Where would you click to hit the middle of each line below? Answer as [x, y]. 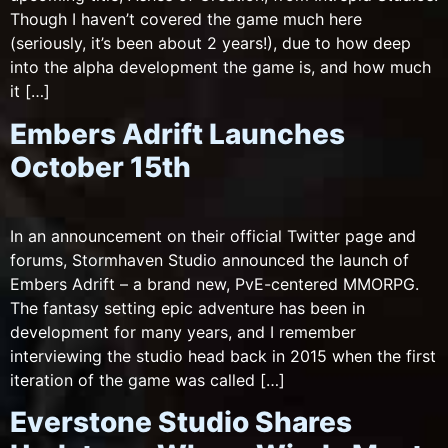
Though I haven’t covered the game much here [186, 19]
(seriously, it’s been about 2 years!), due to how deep [210, 43]
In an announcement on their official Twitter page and [213, 235]
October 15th [100, 166]
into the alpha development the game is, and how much [220, 67]
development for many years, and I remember [183, 331]
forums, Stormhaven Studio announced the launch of [209, 259]
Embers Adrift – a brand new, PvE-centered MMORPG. [214, 283]
